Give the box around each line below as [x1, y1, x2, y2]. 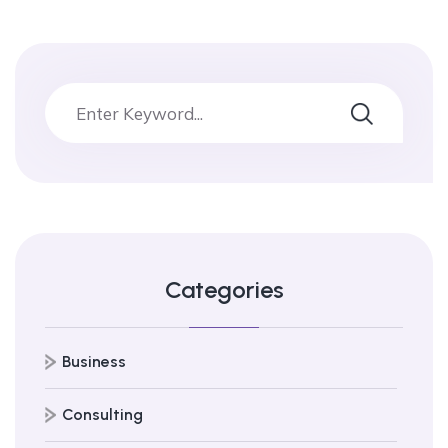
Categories [164, 275, 284, 305]
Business [62, 352, 126, 372]
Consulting [62, 405, 143, 425]
